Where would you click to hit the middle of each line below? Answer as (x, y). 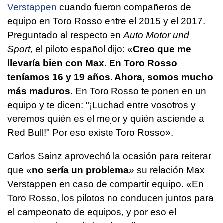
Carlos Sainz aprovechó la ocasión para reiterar (109, 156)
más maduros (39, 91)
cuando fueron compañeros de (124, 7)
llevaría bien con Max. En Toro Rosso (92, 63)
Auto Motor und (156, 35)
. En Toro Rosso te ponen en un (138, 91)
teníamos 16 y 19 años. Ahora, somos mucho (110, 77)
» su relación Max (167, 170)
